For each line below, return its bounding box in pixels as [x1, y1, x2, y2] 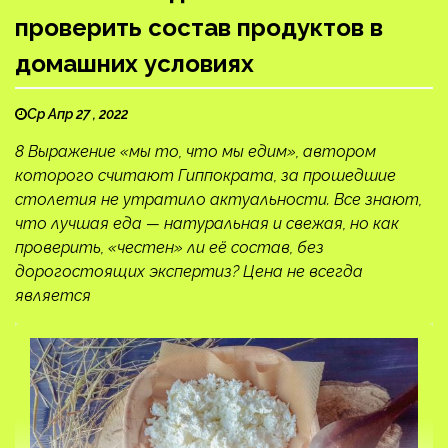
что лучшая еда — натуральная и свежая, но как [15, 213, 399, 233]
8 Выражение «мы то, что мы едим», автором [15, 141, 376, 161]
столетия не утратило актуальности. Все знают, [15, 189, 422, 209]
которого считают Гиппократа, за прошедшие [15, 165, 396, 185]
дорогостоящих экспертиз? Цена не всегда [15, 261, 363, 281]
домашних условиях [15, 48, 254, 78]
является [15, 285, 91, 305]
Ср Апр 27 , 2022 [27, 105, 128, 122]
